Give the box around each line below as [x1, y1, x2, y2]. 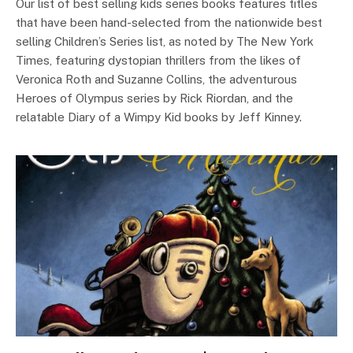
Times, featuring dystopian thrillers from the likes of [16, 54, 301, 67]
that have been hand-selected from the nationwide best [16, 16, 322, 29]
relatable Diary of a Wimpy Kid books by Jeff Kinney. [16, 110, 302, 124]
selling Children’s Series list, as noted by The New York [16, 35, 314, 48]
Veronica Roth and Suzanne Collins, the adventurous [16, 72, 297, 86]
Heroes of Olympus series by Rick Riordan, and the [16, 91, 293, 105]
